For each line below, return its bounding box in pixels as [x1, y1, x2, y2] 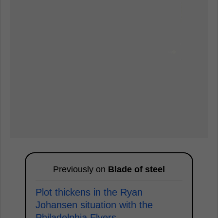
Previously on [53, 164, 108, 175]
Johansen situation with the [36, 200, 153, 211]
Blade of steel [108, 164, 165, 175]
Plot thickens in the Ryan [36, 187, 143, 198]
